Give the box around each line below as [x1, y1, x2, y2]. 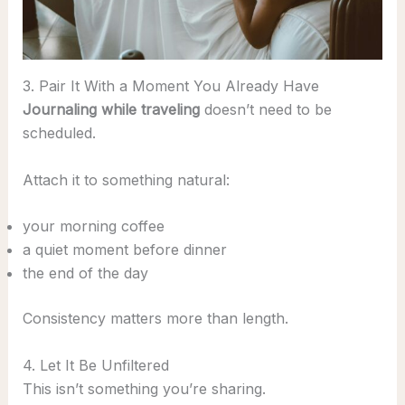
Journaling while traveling [22, 99, 200, 118]
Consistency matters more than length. [22, 309, 288, 328]
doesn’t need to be [199, 99, 332, 118]
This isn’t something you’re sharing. [22, 379, 266, 398]
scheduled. [22, 123, 96, 142]
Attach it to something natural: [22, 170, 230, 189]
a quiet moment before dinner [22, 240, 227, 259]
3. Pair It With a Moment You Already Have [22, 76, 319, 95]
